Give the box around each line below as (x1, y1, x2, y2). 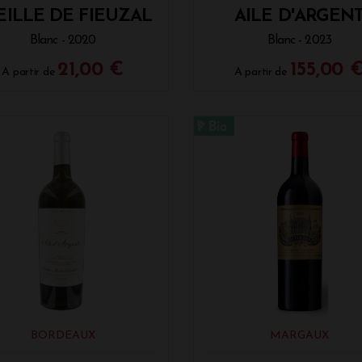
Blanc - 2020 (30, 34, 96, 48)
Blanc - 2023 (267, 34, 331, 48)
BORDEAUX (30, 329, 95, 342)
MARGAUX (269, 329, 329, 342)
